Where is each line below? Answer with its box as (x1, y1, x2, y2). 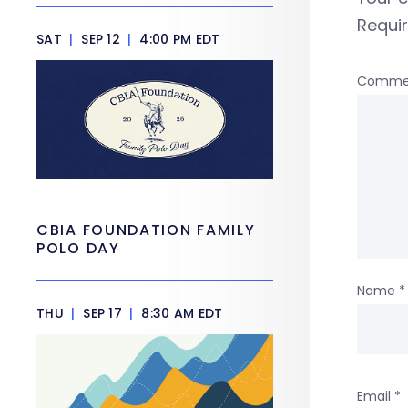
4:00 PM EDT (136, 30, 220, 48)
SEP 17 (78, 304, 127, 322)
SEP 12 (76, 30, 125, 48)
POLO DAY (36, 238, 126, 259)
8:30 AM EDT (138, 304, 223, 322)
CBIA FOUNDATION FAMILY (36, 219, 256, 240)
